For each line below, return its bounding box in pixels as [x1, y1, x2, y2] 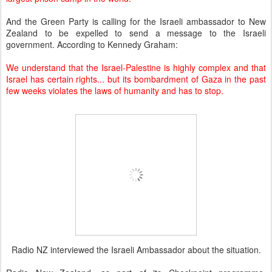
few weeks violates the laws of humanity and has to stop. [6, 84, 223, 97]
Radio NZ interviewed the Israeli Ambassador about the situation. [11, 243, 261, 256]
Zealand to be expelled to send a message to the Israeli [6, 27, 266, 39]
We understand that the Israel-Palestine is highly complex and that [6, 61, 266, 74]
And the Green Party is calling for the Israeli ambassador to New [6, 15, 266, 28]
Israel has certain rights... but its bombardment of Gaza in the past [6, 73, 266, 86]
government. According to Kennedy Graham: [6, 38, 178, 51]
